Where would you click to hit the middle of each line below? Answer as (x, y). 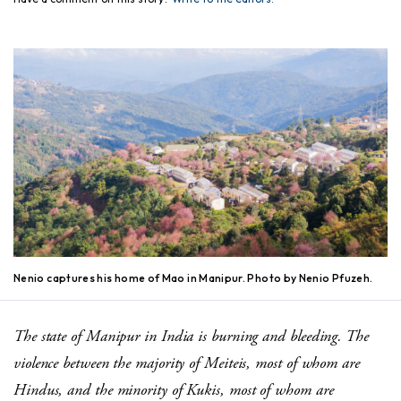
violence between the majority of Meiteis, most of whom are (187, 363)
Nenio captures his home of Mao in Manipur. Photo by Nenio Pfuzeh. (193, 278)
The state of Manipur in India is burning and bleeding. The (191, 337)
